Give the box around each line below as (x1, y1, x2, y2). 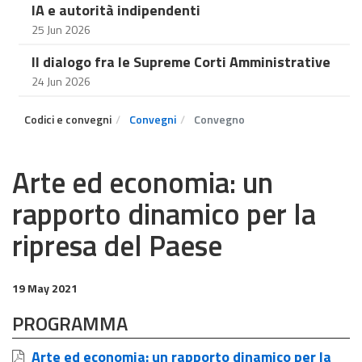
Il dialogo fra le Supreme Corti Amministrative (32, 51, 330, 73)
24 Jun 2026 (32, 73, 90, 90)
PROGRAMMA (12, 309, 128, 338)
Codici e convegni (24, 111, 112, 128)
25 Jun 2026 (32, 21, 90, 38)
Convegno (192, 111, 245, 128)
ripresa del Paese (12, 223, 222, 267)
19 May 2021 (12, 280, 78, 297)
